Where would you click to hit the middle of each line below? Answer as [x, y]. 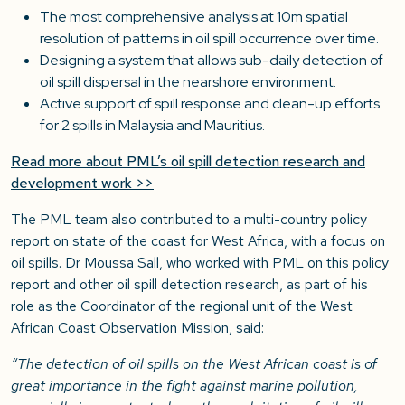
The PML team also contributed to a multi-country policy [189, 220]
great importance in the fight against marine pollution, [184, 386]
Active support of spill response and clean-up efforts [210, 104]
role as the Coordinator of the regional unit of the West [182, 306]
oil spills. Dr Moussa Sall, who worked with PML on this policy [200, 263]
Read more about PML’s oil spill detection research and [188, 162]
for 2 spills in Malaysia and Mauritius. [152, 126]
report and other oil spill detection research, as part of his [189, 285]
